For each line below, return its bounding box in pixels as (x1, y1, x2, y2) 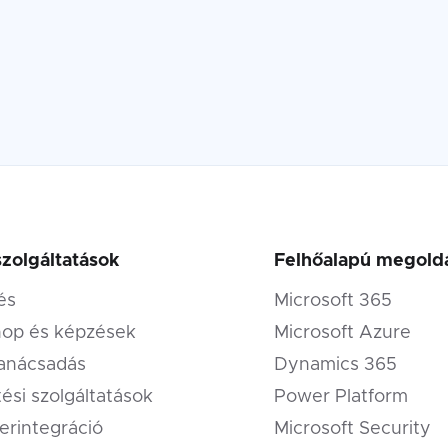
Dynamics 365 (274, 356, 398, 374)
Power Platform (274, 388, 409, 406)
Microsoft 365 (274, 292, 393, 310)
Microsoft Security (274, 420, 432, 438)
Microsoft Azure (274, 324, 412, 342)
